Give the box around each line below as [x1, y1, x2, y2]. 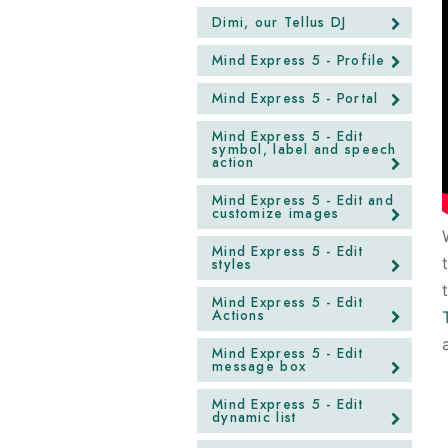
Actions [212, 308, 265, 323]
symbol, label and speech [212, 142, 397, 157]
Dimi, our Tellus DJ [212, 15, 347, 30]
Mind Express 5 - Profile [212, 53, 386, 68]
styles [212, 257, 253, 272]
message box [212, 359, 307, 374]
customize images [212, 206, 340, 221]
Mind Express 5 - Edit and [212, 193, 394, 208]
